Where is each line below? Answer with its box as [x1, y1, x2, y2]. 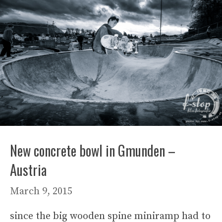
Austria [10, 159, 47, 180]
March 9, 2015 [10, 185, 72, 198]
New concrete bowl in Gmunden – [10, 140, 175, 161]
